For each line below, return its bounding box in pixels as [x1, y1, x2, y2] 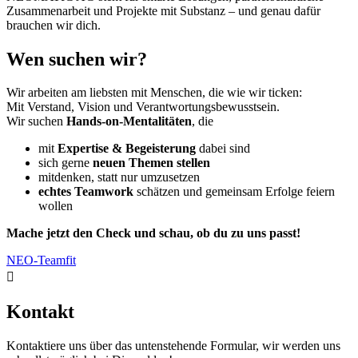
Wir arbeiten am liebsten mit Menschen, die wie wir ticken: [6, 86, 302, 100]
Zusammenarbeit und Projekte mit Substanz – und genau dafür [6, 3, 320, 18]
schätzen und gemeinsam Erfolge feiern [133, 185, 335, 199]
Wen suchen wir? [6, 48, 147, 70]
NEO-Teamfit [6, 253, 76, 268]
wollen [38, 199, 73, 213]
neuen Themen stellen [93, 156, 210, 170]
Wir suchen [6, 114, 66, 129]
